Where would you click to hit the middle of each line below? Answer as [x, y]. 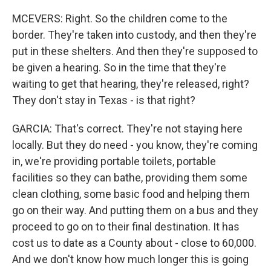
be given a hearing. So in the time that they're [119, 67]
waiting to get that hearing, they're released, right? [131, 84]
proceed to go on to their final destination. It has [126, 227]
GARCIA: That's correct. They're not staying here [127, 129]
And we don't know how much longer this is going [130, 259]
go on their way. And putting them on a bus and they [135, 210]
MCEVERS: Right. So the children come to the [120, 18]
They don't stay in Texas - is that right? [104, 100]
